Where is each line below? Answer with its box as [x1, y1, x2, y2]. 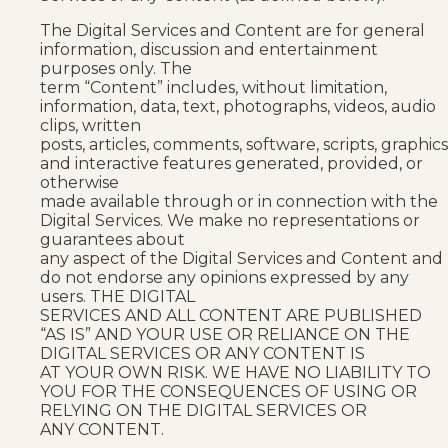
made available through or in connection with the [40, 191, 438, 211]
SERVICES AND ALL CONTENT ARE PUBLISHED [40, 305, 422, 325]
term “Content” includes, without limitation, [40, 77, 387, 97]
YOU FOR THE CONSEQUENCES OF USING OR [40, 381, 417, 401]
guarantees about [40, 229, 185, 249]
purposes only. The [40, 58, 192, 78]
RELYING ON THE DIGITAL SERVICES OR [40, 400, 367, 420]
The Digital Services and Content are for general [40, 20, 425, 40]
